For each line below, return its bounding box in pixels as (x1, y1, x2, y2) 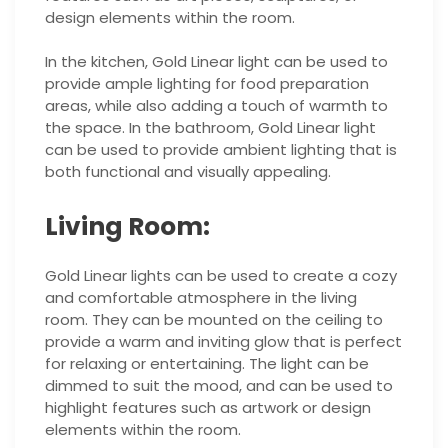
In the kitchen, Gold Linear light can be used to (45, 51, 388, 73)
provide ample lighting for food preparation (45, 73, 369, 95)
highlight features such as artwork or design (45, 397, 371, 419)
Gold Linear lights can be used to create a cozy (45, 265, 397, 287)
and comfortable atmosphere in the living (45, 287, 357, 309)
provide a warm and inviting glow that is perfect (45, 331, 402, 353)
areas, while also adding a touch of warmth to (45, 95, 388, 117)
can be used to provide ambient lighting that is (45, 139, 397, 161)
